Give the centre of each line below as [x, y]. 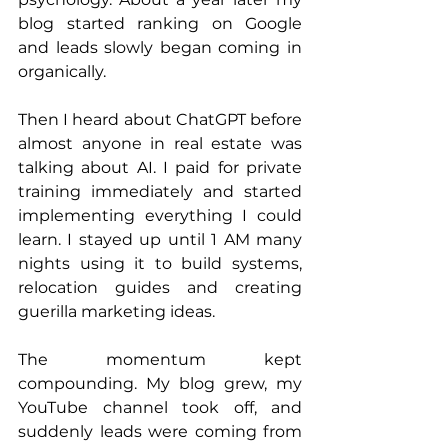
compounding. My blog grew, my [160, 384]
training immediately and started [160, 192]
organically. [62, 72]
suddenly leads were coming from [160, 432]
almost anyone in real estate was [160, 144]
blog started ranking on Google [160, 24]
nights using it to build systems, [160, 264]
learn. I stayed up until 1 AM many [160, 240]
